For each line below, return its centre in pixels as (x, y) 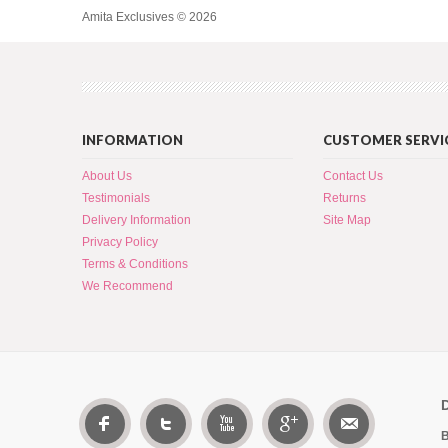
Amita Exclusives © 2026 (149, 17)
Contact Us (353, 176)
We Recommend (127, 286)
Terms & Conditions (135, 264)
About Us (107, 176)
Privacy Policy (120, 242)
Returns (344, 198)
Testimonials (116, 198)
